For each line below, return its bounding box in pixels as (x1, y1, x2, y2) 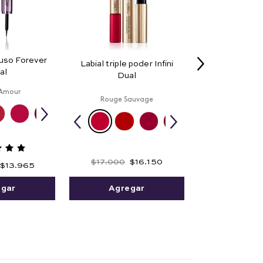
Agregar (109, 184, 145, 193)
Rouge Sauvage (100, 96, 153, 103)
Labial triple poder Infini (80, 60, 174, 69)
